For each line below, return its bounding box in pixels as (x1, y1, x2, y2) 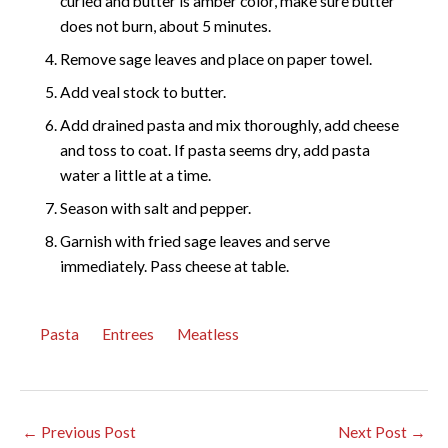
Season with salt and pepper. (60, 198, 251, 217)
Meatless (177, 324, 239, 343)
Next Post (338, 423, 410, 442)
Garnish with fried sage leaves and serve (60, 231, 330, 250)
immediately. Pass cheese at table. (60, 256, 289, 275)
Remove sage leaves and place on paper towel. (60, 49, 372, 68)
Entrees (102, 324, 154, 343)
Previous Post (38, 423, 136, 442)
